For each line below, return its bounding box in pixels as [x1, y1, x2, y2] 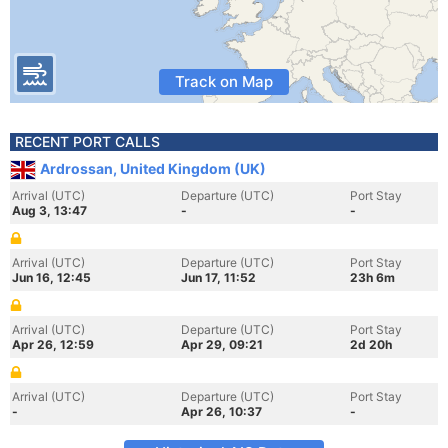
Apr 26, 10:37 [181, 404, 262, 419]
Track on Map [175, 72, 273, 91]
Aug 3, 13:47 [12, 203, 87, 218]
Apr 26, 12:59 [12, 337, 94, 352]
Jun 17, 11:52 [181, 270, 256, 285]
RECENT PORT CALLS [15, 133, 160, 150]
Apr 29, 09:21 [181, 337, 263, 352]
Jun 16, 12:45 [12, 270, 91, 285]
